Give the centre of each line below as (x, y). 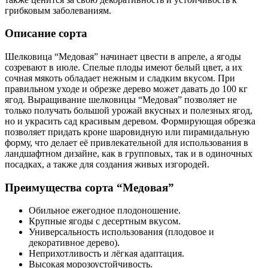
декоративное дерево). (74, 243)
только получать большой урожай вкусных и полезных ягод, (129, 110)
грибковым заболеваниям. (58, 10)
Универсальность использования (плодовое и (121, 232)
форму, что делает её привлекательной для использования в (127, 142)
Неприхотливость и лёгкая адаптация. (106, 254)
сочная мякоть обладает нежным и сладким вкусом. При (120, 78)
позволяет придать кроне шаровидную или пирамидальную (127, 132)
